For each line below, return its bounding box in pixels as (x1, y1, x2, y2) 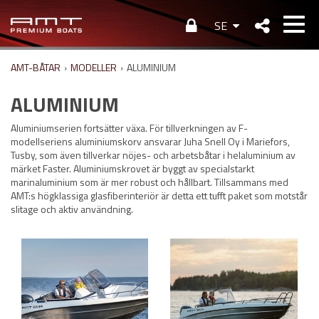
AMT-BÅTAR (11, 60, 61, 75)
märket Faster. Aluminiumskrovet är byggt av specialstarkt (11, 160, 254, 176)
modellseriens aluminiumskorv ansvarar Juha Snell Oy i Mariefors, (11, 133, 290, 149)
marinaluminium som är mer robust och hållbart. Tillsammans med (11, 174, 288, 189)
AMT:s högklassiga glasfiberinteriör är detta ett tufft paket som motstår (11, 187, 308, 203)
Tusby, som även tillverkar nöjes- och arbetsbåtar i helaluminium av (11, 147, 296, 162)
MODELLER (70, 60, 117, 75)
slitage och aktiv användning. (11, 201, 133, 216)
